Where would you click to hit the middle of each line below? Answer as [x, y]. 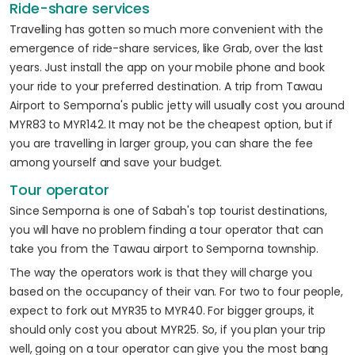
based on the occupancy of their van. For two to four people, [176, 292]
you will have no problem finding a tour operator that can [167, 230]
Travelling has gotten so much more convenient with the [166, 29]
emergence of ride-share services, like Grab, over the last [167, 48]
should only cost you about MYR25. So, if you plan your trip [168, 330]
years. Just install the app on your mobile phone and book [168, 67]
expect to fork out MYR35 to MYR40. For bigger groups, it [162, 311]
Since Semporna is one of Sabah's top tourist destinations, [169, 211]
